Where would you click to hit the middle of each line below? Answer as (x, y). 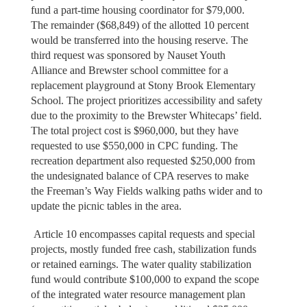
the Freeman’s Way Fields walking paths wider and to (146, 191)
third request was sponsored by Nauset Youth (128, 56)
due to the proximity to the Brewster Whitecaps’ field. (146, 116)
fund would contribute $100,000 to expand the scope (145, 279)
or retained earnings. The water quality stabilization (141, 264)
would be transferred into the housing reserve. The (139, 40)
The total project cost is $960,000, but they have (134, 131)
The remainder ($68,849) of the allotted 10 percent (139, 25)
